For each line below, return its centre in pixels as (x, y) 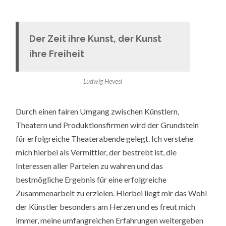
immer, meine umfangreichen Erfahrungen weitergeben (110, 220)
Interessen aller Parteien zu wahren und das (90, 165)
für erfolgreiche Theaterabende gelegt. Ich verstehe (105, 138)
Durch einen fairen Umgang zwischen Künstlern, (98, 111)
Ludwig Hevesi (103, 81)
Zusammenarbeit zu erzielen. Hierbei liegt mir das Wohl (111, 193)
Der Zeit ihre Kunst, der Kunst (95, 39)
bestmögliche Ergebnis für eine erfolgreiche (91, 179)
